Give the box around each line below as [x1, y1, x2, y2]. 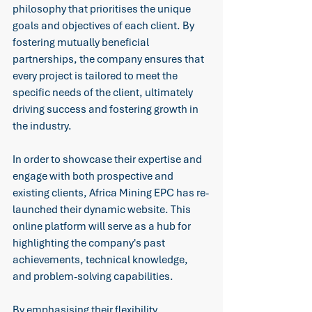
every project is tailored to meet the [13, 69, 180, 84]
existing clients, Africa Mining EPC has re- [13, 186, 209, 201]
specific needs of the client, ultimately [13, 86, 195, 100]
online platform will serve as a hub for [13, 219, 193, 234]
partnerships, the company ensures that [13, 52, 206, 67]
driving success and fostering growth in [13, 102, 201, 117]
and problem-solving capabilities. [13, 270, 175, 284]
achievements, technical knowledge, [13, 253, 190, 267]
